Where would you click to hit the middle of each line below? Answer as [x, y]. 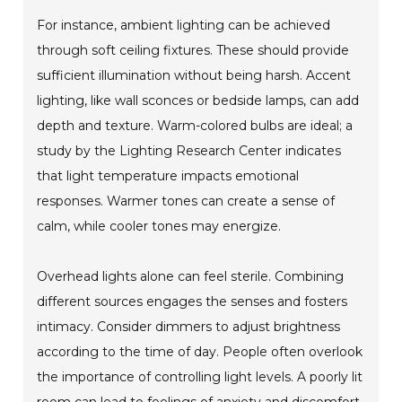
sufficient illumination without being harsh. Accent [194, 76]
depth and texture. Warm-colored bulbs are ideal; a [195, 126]
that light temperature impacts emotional [168, 176]
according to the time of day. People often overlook [200, 352]
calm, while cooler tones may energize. [159, 227]
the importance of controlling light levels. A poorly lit [200, 377]
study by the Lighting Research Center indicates [189, 151]
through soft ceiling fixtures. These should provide [193, 51]
